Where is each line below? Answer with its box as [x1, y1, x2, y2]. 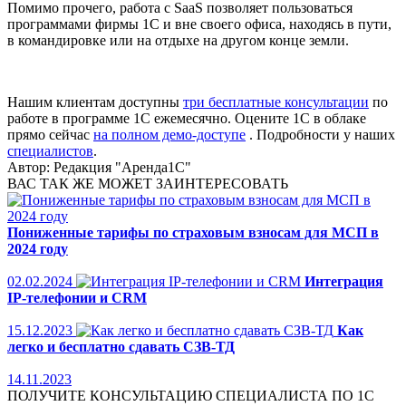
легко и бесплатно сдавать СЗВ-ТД [7, 338, 235, 354]
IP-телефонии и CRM [7, 289, 147, 305]
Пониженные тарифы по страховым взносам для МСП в [7, 224, 379, 240]
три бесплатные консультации [183, 93, 369, 110]
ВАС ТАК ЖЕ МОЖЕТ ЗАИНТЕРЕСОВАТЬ [7, 175, 288, 191]
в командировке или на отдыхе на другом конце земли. [7, 32, 349, 48]
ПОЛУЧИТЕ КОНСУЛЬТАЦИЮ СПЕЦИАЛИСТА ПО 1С [7, 387, 374, 403]
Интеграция [304, 273, 383, 289]
